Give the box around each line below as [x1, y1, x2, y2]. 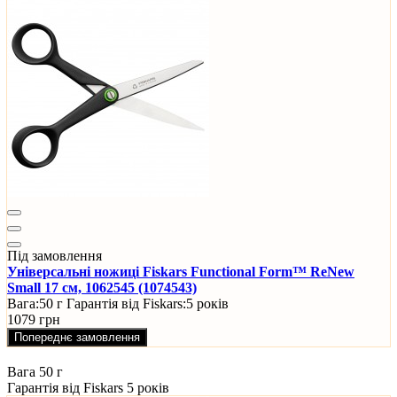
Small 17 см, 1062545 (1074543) [7, 280, 197, 296]
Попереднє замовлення [14, 331, 140, 345]
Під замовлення [7, 248, 102, 264]
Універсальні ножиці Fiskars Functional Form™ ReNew [7, 264, 354, 280]
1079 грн [7, 312, 60, 328]
